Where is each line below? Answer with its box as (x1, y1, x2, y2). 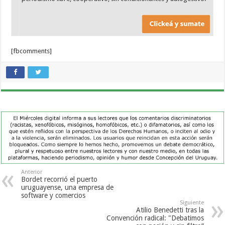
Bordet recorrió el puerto (21, 175, 98, 184)
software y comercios (21, 191, 86, 200)
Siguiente (179, 199, 204, 206)
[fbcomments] (11, 47, 52, 55)
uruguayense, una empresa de (21, 183, 114, 192)
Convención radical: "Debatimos (106, 214, 204, 222)
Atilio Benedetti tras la (136, 206, 204, 214)
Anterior (21, 169, 43, 176)
